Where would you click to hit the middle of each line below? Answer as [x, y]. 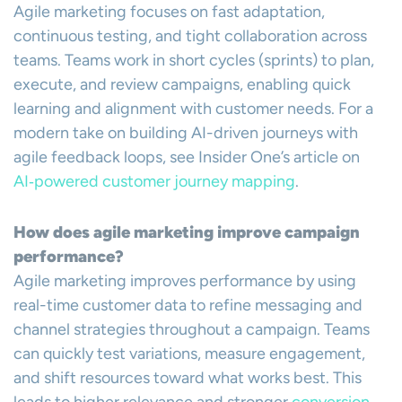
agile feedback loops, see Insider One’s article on [187, 157]
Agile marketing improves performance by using [185, 281]
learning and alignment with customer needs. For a [193, 109]
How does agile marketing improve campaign [187, 232]
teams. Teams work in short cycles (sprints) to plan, [194, 60]
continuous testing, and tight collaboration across [190, 36]
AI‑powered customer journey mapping [154, 181]
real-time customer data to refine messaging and [188, 305]
